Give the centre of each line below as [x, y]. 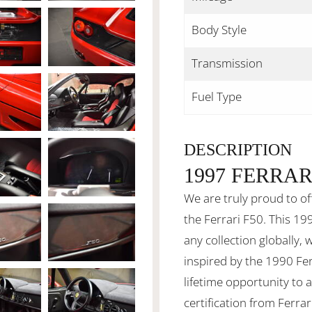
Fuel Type [217, 96]
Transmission [227, 63]
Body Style [219, 30]
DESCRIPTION [238, 150]
